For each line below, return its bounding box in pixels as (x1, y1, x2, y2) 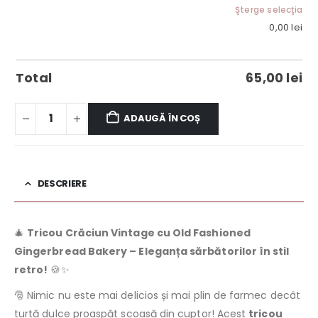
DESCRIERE (37, 177, 87, 191)
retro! (14, 263, 48, 278)
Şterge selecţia (235, 4, 302, 16)
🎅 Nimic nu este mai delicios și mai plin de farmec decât (14, 288, 300, 303)
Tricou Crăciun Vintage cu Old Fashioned (27, 226, 251, 241)
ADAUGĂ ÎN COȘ (124, 111, 200, 126)
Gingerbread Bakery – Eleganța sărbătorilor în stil (14, 244, 290, 259)
